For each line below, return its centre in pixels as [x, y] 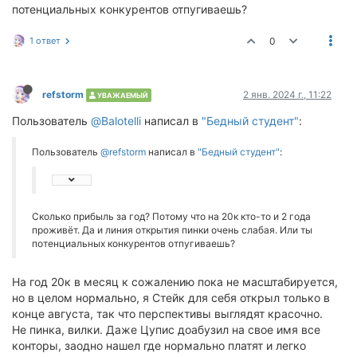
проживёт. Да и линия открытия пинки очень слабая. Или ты [172, 230]
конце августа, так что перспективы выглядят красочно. [167, 314]
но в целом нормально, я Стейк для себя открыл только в [171, 298]
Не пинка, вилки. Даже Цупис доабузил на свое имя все [166, 330]
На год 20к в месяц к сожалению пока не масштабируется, [175, 282]
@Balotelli [116, 121]
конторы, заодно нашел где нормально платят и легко [159, 345]
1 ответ [45, 41]
